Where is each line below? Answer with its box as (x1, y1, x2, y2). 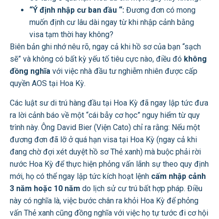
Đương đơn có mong (124, 5, 196, 15)
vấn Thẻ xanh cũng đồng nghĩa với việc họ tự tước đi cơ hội (10, 208, 208, 218)
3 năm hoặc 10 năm (10, 183, 80, 193)
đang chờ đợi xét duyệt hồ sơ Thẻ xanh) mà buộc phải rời (10, 147, 201, 156)
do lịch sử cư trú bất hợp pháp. (80, 183, 187, 193)
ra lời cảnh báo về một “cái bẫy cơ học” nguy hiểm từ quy (10, 110, 200, 120)
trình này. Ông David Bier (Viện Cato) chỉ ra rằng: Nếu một (10, 122, 200, 132)
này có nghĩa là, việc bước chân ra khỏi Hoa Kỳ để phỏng (10, 196, 198, 205)
